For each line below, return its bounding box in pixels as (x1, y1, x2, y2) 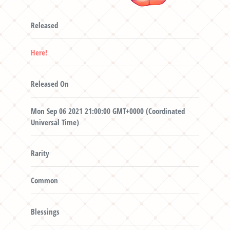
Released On (30, 78, 69, 89)
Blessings (30, 206, 60, 217)
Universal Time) (30, 117, 79, 127)
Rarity (30, 148, 49, 159)
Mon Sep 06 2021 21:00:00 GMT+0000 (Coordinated (30, 105, 185, 116)
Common (30, 175, 58, 186)
